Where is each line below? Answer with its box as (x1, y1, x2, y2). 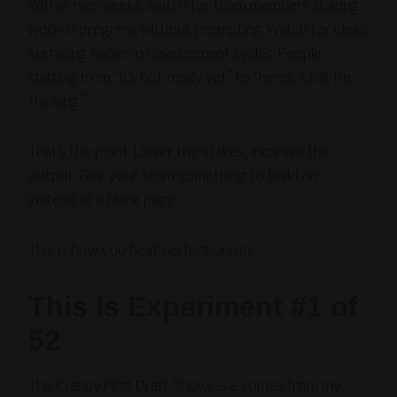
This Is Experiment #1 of (28, 290, 359, 323)
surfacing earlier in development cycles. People (28, 40, 323, 67)
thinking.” (28, 88, 87, 115)
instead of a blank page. (28, 186, 177, 214)
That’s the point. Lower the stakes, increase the (28, 138, 331, 166)
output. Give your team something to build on (28, 162, 319, 190)
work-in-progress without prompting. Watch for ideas (28, 16, 368, 43)
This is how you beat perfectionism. (28, 237, 253, 264)
